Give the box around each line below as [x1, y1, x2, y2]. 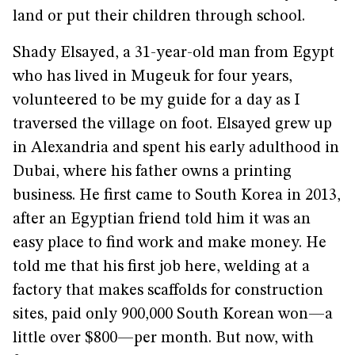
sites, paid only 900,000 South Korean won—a [13, 307, 333, 323]
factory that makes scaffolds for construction [13, 283, 323, 299]
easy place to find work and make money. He [13, 235, 326, 251]
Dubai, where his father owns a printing [13, 164, 292, 180]
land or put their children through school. [13, 9, 305, 25]
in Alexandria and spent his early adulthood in [13, 140, 339, 156]
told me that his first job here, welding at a [13, 259, 310, 275]
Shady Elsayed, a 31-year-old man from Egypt [13, 45, 334, 61]
